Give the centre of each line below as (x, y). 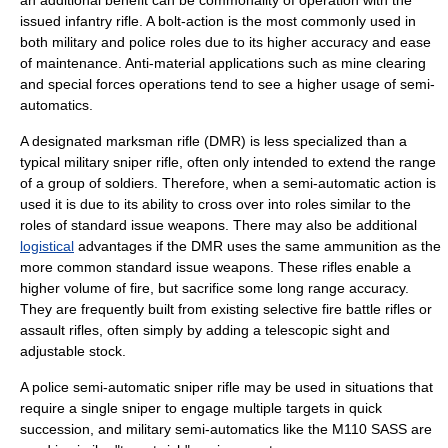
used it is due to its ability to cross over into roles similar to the (215, 204)
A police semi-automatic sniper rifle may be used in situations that (226, 387)
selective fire (302, 309)
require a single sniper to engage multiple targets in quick (201, 408)
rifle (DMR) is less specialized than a (290, 141)
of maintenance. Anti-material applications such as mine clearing (223, 63)
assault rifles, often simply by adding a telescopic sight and (205, 330)
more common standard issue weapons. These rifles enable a (215, 267)
